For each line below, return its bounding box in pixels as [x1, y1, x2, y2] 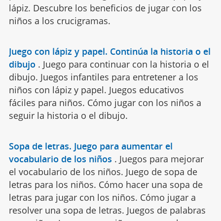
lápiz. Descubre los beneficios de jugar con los [8, 1, 202, 14]
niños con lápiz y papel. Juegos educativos [8, 83, 184, 96]
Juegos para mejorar [119, 152, 204, 165]
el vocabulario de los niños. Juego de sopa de [8, 165, 197, 178]
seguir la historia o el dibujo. [8, 109, 128, 121]
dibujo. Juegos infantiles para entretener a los [8, 71, 198, 83]
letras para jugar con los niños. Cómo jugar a [8, 191, 196, 203]
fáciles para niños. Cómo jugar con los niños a [8, 96, 201, 109]
